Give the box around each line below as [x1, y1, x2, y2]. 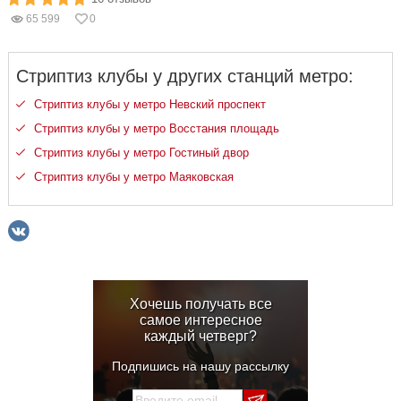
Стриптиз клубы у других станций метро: [16, 66, 354, 86]
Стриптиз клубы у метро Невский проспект [34, 98, 266, 111]
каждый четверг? [144, 328, 257, 344]
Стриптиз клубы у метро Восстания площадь [34, 122, 279, 135]
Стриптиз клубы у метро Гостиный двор [34, 146, 249, 159]
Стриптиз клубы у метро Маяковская [34, 170, 234, 183]
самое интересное [139, 312, 262, 328]
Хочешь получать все [129, 296, 272, 311]
